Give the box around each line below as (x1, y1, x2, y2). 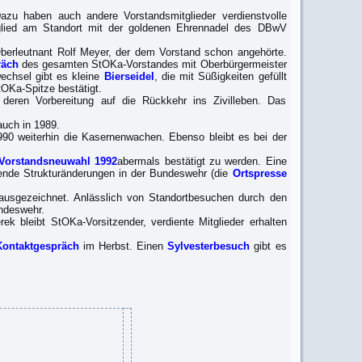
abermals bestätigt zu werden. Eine (117, 155, 287, 167)
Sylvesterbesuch (167, 240, 250, 252)
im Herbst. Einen (79, 240, 168, 252)
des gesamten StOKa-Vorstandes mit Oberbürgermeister (19, 58, 287, 70)
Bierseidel (103, 70, 154, 82)
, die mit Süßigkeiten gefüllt (154, 70, 287, 82)
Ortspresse (232, 167, 287, 179)
